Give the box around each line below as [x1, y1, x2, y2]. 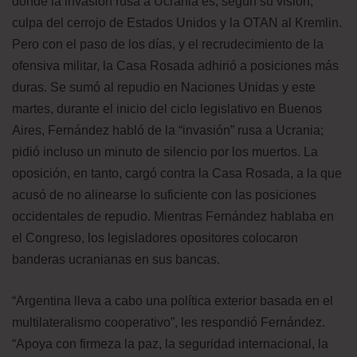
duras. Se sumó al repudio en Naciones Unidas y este [12, 80, 316, 95]
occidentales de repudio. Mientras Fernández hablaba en [12, 210, 334, 224]
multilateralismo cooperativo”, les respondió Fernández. [12, 316, 325, 330]
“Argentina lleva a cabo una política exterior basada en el [12, 294, 333, 308]
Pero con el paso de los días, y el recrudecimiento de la [12, 37, 324, 52]
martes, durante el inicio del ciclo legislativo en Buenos [12, 102, 322, 116]
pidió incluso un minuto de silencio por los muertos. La [12, 145, 318, 159]
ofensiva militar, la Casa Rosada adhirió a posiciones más [12, 59, 339, 73]
